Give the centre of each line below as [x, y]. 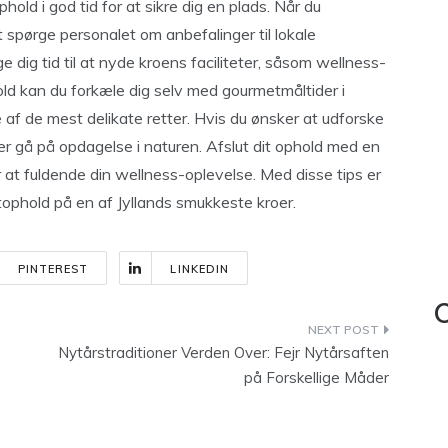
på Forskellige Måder [316, 377]
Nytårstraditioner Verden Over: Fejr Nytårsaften [223, 352]
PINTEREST [53, 269]
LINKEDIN [200, 269]
